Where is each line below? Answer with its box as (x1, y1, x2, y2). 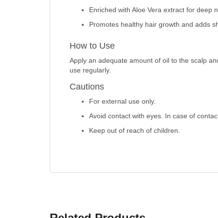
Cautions (69, 82, 104, 92)
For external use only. (89, 97, 156, 106)
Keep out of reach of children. (89, 127, 180, 135)
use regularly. (69, 66, 111, 74)
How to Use (69, 41, 115, 51)
